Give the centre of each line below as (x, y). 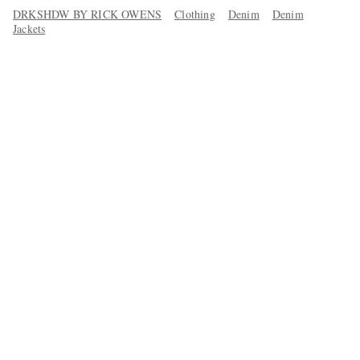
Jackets (29, 28)
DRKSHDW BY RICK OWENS (87, 14)
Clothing (195, 14)
